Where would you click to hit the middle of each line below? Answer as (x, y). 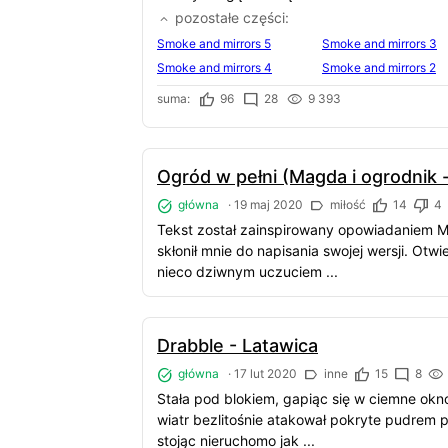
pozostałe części (228, 17)
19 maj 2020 (268, 205)
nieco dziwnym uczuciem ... (247, 271)
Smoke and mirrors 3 (379, 43)
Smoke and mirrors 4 (214, 68)
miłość (346, 205)
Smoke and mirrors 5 (214, 43)
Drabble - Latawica (237, 345)
